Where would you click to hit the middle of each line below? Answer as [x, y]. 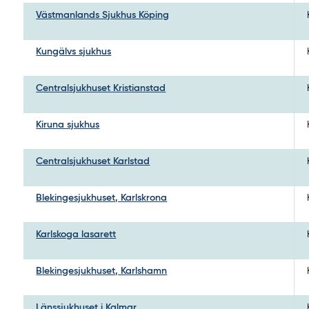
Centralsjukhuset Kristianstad [101, 88]
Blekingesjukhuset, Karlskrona [102, 198]
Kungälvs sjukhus [74, 51]
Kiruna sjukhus [68, 124]
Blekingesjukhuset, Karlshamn [102, 271]
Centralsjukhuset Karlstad [93, 161]
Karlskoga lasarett [76, 234]
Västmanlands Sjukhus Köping [103, 15]
